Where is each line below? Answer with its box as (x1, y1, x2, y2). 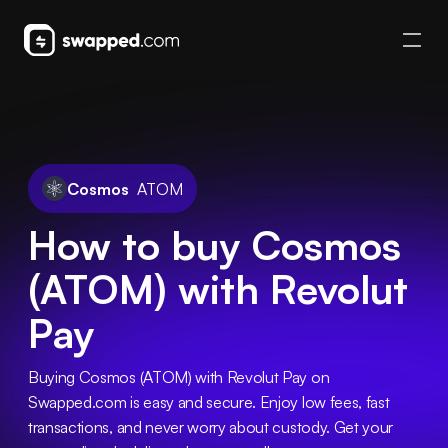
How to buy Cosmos (28, 220, 401, 270)
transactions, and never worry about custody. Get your (28, 417, 394, 437)
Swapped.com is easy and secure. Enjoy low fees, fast (28, 392, 390, 412)
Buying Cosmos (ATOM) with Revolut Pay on (28, 367, 330, 387)
